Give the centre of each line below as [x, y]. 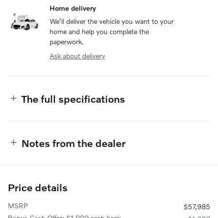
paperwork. [67, 41]
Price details [38, 187]
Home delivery [73, 8]
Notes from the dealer [73, 143]
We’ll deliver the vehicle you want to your [112, 21]
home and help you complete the [99, 31]
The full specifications [73, 98]
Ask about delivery [77, 55]
